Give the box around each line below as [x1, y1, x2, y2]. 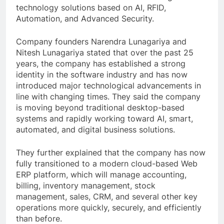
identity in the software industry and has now [16, 69, 187, 80]
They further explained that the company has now [16, 147, 205, 158]
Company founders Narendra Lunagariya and [16, 36, 186, 47]
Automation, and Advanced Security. [16, 13, 154, 24]
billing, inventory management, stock [16, 180, 155, 191]
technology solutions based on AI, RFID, [16, 2, 166, 13]
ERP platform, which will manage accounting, [16, 169, 186, 180]
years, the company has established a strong [16, 58, 185, 69]
